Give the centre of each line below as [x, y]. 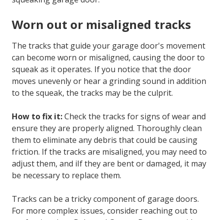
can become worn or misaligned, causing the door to [108, 57]
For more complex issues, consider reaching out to [105, 210]
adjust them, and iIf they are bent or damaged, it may [109, 163]
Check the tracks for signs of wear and [135, 116]
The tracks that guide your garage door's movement [109, 45]
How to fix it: [38, 116]
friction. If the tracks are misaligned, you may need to [109, 151]
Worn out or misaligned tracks [101, 24]
